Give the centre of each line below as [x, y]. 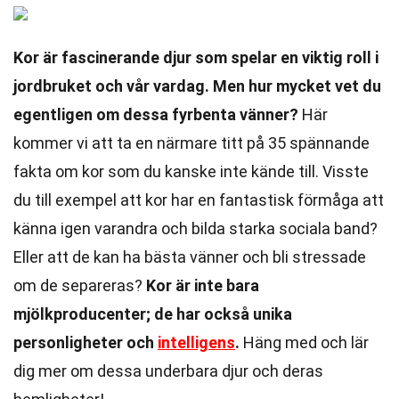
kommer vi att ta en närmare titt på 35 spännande [191, 143]
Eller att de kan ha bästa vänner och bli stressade [190, 257]
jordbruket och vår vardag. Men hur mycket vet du [197, 86]
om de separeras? [80, 285]
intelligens [196, 342]
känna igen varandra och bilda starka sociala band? [195, 228]
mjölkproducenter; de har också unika [153, 314]
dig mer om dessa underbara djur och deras [168, 371]
